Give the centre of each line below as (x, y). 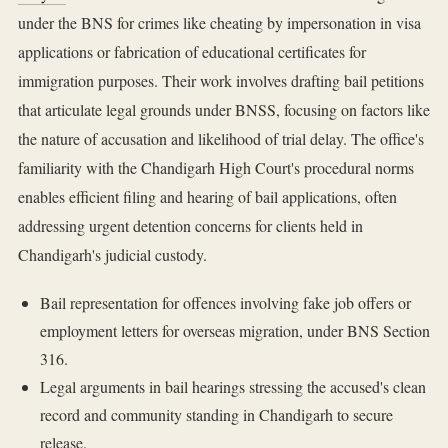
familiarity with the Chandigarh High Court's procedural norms (216, 168)
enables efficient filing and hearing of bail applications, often (207, 197)
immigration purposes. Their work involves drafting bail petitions (221, 81)
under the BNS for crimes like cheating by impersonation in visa (219, 23)
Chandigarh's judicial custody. (112, 255)
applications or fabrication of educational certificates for (192, 52)
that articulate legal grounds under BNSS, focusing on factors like (224, 110)
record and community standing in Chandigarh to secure (216, 415)
